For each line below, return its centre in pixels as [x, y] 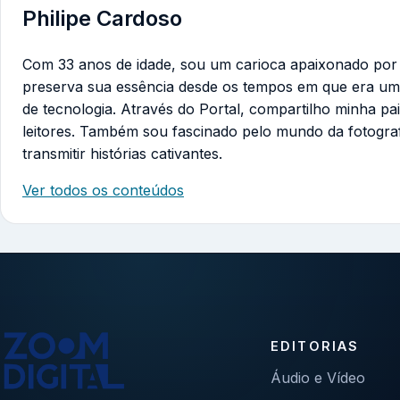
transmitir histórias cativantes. [122, 153]
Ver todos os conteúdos [103, 190]
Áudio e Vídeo [318, 378]
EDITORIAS [315, 346]
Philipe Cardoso [102, 18]
